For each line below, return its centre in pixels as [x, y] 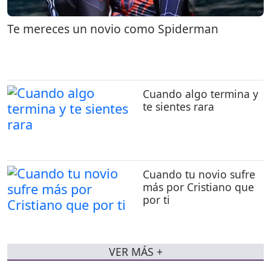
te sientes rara [178, 106]
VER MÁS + [135, 252]
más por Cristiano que [198, 187]
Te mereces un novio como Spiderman [113, 29]
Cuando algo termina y [201, 93]
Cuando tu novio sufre [199, 174]
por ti [156, 199]
